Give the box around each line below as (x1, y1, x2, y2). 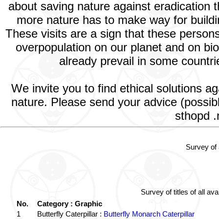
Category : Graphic (37, 199, 102, 208)
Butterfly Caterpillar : (37, 210, 104, 218)
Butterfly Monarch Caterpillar (103, 210, 195, 218)
